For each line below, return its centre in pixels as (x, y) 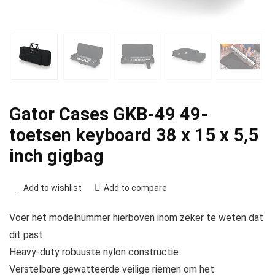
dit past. (27, 235)
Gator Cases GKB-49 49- (109, 114)
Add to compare (135, 188)
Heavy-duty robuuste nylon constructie (94, 252)
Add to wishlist (52, 188)
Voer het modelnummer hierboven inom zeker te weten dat (136, 218)
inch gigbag (56, 156)
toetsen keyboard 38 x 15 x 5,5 (134, 135)
